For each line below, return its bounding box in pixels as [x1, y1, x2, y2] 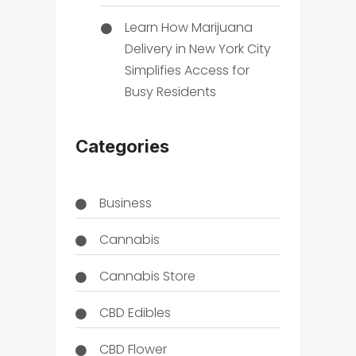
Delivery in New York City [124, 39, 271, 58]
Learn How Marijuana [124, 17, 253, 37]
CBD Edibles [99, 304, 171, 323]
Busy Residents [124, 82, 216, 101]
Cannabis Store [99, 267, 195, 286]
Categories [75, 136, 169, 157]
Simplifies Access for [124, 60, 250, 79]
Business [99, 194, 152, 213]
